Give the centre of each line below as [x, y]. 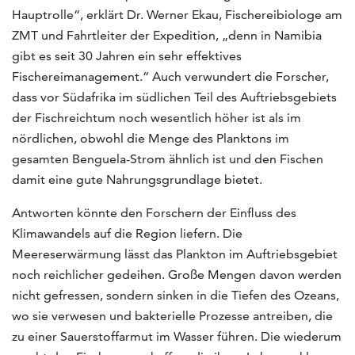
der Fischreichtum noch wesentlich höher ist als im [157, 117]
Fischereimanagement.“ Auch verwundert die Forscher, [170, 76]
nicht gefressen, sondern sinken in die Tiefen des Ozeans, [176, 295]
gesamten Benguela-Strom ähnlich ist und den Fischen [168, 158]
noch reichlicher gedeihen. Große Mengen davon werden [177, 274]
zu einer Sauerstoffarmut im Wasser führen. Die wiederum [177, 336]
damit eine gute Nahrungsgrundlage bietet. [137, 179]
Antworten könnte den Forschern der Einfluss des [154, 212]
